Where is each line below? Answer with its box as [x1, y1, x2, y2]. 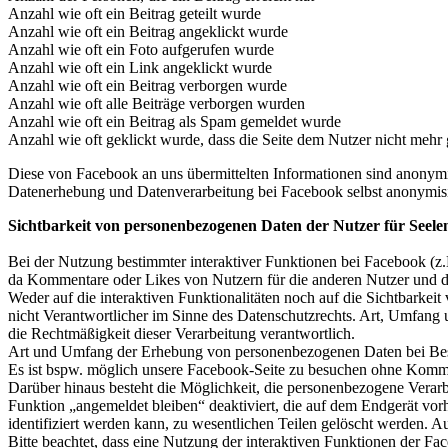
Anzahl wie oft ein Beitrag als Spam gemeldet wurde [8, 113, 341, 131]
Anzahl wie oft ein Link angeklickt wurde [8, 59, 272, 77]
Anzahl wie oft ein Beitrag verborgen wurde [8, 77, 287, 95]
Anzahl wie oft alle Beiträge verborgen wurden [8, 95, 305, 113]
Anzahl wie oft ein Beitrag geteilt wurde [8, 5, 261, 23]
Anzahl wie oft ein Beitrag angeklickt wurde [8, 23, 288, 41]
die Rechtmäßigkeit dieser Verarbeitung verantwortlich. [8, 325, 355, 343]
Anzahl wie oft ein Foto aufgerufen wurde [8, 41, 274, 59]
